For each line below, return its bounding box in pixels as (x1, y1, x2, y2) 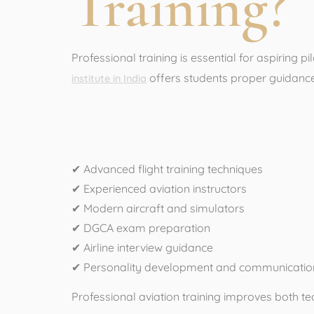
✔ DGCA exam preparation (71, 220, 210, 235)
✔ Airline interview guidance (71, 240, 213, 254)
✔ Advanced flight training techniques (71, 161, 263, 176)
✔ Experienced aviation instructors (71, 181, 247, 196)
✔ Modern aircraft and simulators (71, 200, 245, 215)
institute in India (71, 72, 146, 86)
